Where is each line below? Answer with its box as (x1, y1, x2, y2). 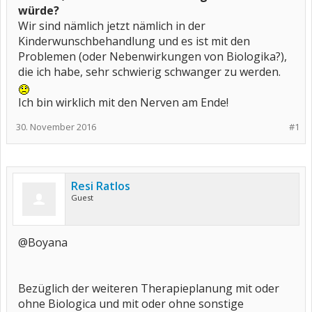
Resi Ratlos (71, 178, 130, 194)
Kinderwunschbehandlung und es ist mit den (18, 33, 250, 49)
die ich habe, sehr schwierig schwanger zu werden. (18, 64, 281, 79)
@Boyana (18, 235, 68, 250)
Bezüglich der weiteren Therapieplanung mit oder (18, 281, 279, 296)
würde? (18, 3, 59, 18)
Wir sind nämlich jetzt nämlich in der (18, 18, 205, 33)
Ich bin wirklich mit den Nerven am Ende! (18, 95, 228, 110)
